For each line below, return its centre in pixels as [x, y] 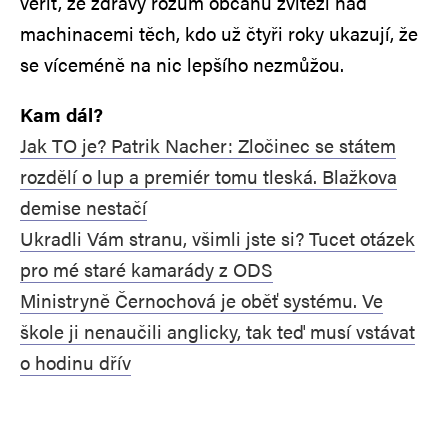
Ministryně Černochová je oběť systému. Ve [201, 300]
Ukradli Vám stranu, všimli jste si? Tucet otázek [217, 238]
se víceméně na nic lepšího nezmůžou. [182, 64]
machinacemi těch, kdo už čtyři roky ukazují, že [219, 33]
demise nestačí [83, 207]
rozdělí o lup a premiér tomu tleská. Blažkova [208, 176]
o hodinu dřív [75, 362]
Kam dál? [61, 114]
